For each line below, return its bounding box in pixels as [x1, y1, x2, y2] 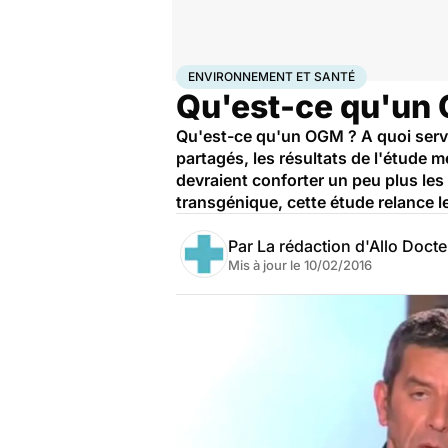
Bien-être [218, 65, 271, 81]
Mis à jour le [228, 257, 304, 273]
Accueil [176, 65, 218, 81]
